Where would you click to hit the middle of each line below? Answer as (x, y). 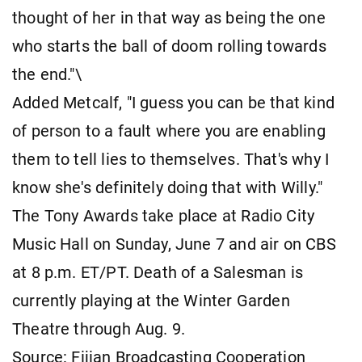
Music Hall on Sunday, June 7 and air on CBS (174, 244)
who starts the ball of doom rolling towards (169, 46)
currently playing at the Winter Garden (151, 301)
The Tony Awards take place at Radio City (164, 216)
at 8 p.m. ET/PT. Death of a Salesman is (158, 272)
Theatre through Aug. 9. (99, 329)
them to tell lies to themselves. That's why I (171, 159)
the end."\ (47, 74)
